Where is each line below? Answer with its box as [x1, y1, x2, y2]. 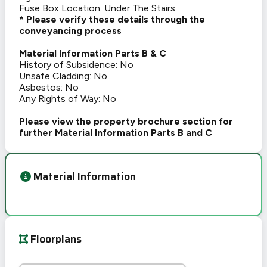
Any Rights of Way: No [19, 93, 116, 105]
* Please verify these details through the [19, 14, 205, 26]
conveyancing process [19, 25, 122, 37]
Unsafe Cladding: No [19, 70, 107, 82]
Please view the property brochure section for [19, 116, 233, 128]
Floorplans [30, 230, 82, 247]
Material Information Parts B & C [19, 48, 166, 60]
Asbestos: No [19, 82, 79, 94]
